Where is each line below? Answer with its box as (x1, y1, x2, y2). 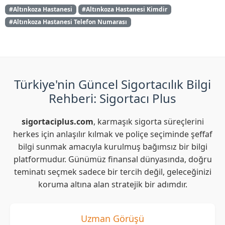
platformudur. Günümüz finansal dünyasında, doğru (13, 153, 212, 165)
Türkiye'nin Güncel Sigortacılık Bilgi (14, 75, 211, 92)
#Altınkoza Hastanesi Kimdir (82, 5, 168, 14)
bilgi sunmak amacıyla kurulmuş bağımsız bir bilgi (18, 141, 207, 152)
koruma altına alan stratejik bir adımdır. (38, 178, 187, 190)
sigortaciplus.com (21, 116, 93, 127)
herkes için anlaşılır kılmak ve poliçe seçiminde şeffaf (13, 128, 212, 140)
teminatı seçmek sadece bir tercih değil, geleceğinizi (14, 166, 211, 177)
